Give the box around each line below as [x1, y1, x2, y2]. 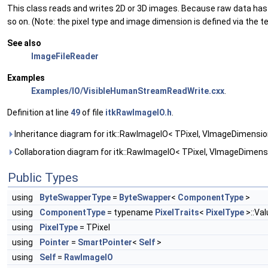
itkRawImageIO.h [105, 108, 172, 118]
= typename [105, 208, 155, 218]
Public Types [8, 170, 78, 185]
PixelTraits [155, 208, 199, 218]
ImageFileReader [31, 51, 99, 62]
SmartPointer [78, 237, 132, 248]
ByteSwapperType [39, 193, 111, 203]
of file [80, 108, 105, 118]
